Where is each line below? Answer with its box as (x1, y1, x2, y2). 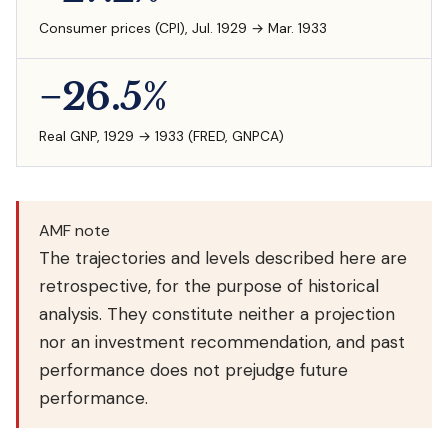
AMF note (39, 219, 110, 241)
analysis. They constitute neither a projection (39, 302, 395, 325)
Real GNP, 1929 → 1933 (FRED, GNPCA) (39, 126, 284, 145)
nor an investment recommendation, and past (39, 330, 405, 353)
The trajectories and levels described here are (39, 246, 407, 269)
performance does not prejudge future (39, 358, 348, 381)
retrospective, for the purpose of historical (39, 274, 379, 297)
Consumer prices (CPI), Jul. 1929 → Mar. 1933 (39, 18, 327, 37)
